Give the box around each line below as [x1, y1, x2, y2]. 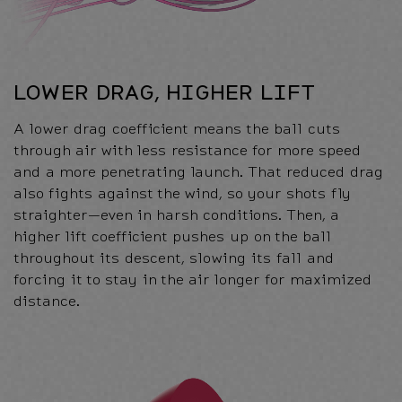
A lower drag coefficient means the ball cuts [13, 118, 340, 139]
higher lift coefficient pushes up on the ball [13, 225, 331, 247]
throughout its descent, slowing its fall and [13, 247, 334, 268]
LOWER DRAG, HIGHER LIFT [13, 77, 315, 107]
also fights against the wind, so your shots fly [13, 182, 351, 204]
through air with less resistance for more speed [13, 139, 361, 161]
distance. [13, 290, 80, 311]
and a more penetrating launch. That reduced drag [13, 161, 383, 182]
